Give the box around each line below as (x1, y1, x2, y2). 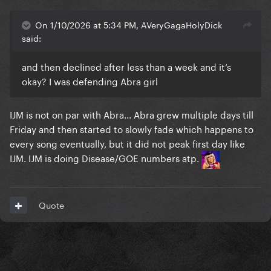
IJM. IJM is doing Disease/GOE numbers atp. (10, 150, 201, 165)
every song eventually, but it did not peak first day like (10, 135, 245, 151)
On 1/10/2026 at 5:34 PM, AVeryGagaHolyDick (35, 18, 222, 31)
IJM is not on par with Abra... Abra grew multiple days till (10, 106, 253, 122)
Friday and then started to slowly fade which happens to (10, 121, 253, 136)
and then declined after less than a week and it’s (22, 59, 231, 74)
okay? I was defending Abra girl (22, 73, 158, 88)
